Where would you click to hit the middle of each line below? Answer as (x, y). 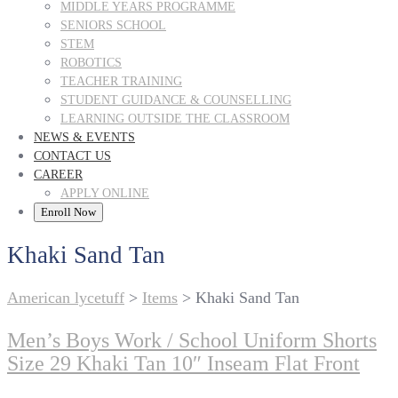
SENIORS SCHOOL (113, 25)
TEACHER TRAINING (121, 81)
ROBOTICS (91, 62)
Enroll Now (68, 211)
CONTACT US (72, 155)
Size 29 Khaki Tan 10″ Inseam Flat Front (183, 364)
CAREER (58, 174)
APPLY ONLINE (105, 193)
